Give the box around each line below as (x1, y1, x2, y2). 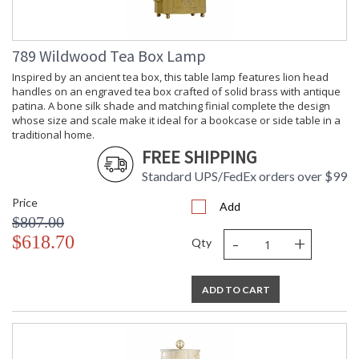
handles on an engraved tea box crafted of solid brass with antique (12, 84, 341, 99)
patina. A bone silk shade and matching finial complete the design (12, 99, 330, 114)
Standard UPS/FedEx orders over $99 (142, 168, 347, 184)
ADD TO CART (201, 284, 270, 296)
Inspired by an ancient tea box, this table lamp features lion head (12, 70, 329, 85)
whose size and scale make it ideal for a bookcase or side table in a (12, 113, 341, 128)
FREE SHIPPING (142, 146, 256, 169)
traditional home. (12, 127, 95, 143)
